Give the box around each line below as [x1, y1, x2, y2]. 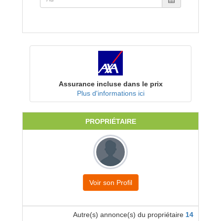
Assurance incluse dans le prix [58, 80, 163, 88]
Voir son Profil [89, 179, 132, 186]
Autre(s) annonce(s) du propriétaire [73, 211, 185, 219]
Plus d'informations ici [76, 89, 145, 97]
